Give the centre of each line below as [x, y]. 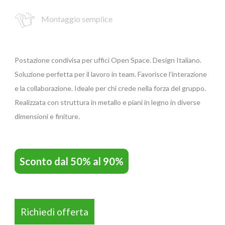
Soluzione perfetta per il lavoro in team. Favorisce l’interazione [111, 74]
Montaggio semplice [76, 19]
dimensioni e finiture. [47, 117]
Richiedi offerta [54, 212]
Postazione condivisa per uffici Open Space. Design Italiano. [108, 60]
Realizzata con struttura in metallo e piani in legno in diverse [107, 102]
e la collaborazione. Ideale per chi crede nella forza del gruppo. [110, 88]
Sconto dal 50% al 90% [72, 161]
